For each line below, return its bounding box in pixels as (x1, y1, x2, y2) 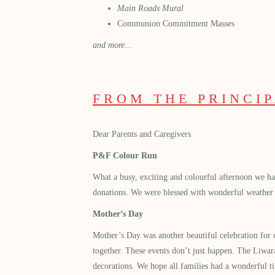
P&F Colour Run (93, 151, 158, 161)
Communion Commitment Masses (117, 19, 235, 29)
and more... (93, 41, 133, 50)
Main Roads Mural (117, 4, 184, 14)
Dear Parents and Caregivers (93, 130, 192, 139)
